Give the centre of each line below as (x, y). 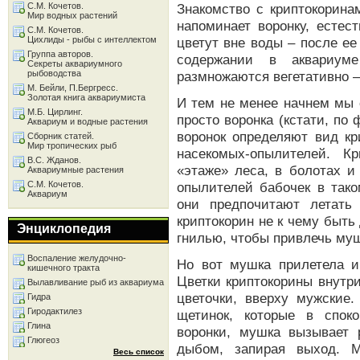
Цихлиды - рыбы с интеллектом (92, 39)
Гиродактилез (55, 311)
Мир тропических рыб (72, 145)
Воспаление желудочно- (77, 258)
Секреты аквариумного (75, 63)
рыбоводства (54, 73)
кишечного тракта (63, 268)
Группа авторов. (60, 54)
